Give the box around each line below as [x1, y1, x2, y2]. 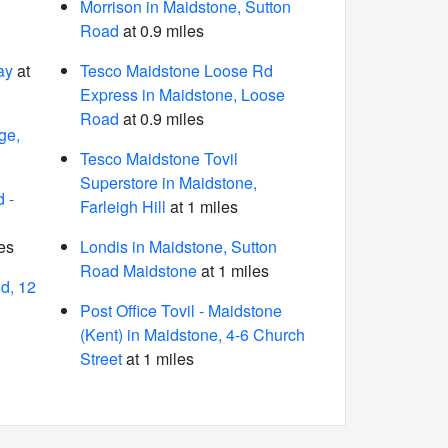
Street [79, 347, 122, 370]
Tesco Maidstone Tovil [79, 147, 238, 170]
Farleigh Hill [79, 195, 166, 218]
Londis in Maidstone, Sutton [79, 235, 277, 258]
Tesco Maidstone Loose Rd [79, 59, 273, 82]
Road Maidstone [79, 259, 197, 282]
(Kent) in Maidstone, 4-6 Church [79, 323, 305, 346]
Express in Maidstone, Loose [79, 83, 285, 106]
